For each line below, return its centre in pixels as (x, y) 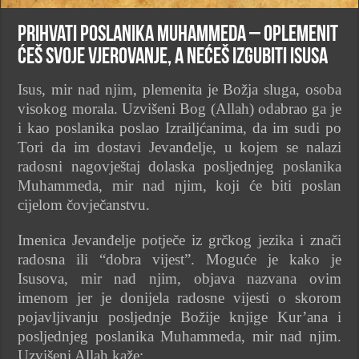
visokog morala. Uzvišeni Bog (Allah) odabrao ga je (179, 108)
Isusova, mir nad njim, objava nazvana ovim (179, 278)
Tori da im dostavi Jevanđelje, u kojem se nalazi (179, 147)
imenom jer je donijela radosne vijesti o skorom (179, 297)
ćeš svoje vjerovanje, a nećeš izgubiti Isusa (173, 57)
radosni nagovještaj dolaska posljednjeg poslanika (179, 166)
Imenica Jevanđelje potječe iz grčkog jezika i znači (179, 240)
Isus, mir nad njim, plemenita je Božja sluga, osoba (179, 89)
